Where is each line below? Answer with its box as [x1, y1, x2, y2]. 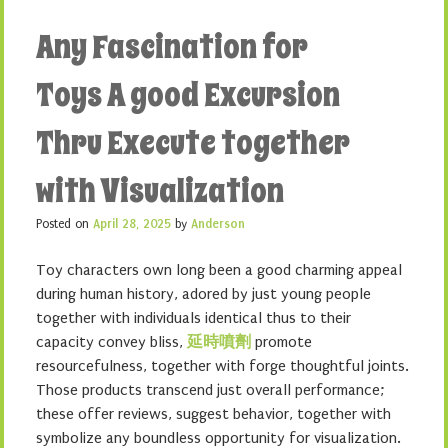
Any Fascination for [36, 25, 308, 69]
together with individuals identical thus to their [36, 309, 351, 327]
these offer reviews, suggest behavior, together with [36, 405, 391, 423]
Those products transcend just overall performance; [36, 381, 384, 399]
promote [251, 333, 312, 351]
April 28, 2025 [93, 217, 171, 231]
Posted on [36, 217, 93, 231]
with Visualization [36, 169, 284, 213]
